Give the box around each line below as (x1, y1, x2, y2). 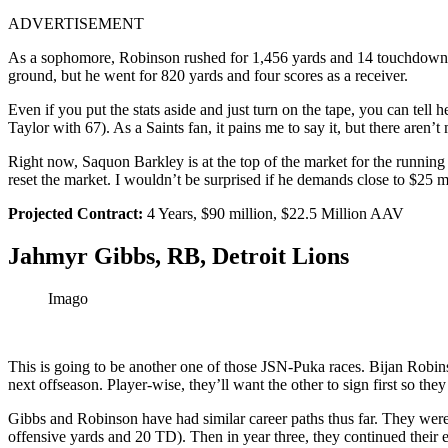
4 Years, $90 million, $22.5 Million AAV (147, 205, 404, 223)
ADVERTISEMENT (8, 15, 144, 33)
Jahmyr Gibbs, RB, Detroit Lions (8, 243, 349, 270)
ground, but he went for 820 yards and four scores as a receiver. (8, 67, 408, 85)
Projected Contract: (8, 205, 147, 223)
